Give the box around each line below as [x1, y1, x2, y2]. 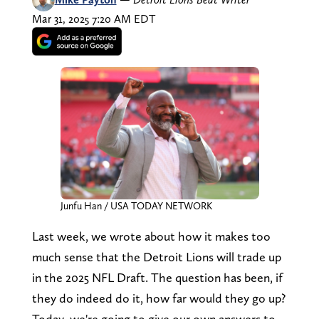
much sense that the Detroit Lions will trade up [31, 249, 281, 264]
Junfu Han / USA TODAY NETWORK [60, 199, 212, 211]
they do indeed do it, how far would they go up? [31, 290, 286, 305]
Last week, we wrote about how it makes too [31, 228, 271, 244]
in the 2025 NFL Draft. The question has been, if [31, 269, 283, 285]
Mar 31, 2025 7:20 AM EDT [31, 11, 155, 26]
